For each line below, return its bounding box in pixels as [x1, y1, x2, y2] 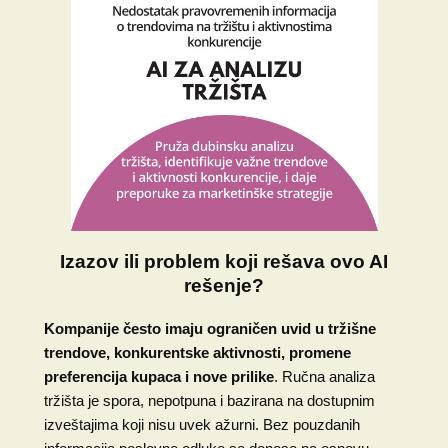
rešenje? [184, 274, 264, 296]
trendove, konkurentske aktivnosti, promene [43, 343, 351, 361]
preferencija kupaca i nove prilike [43, 367, 274, 385]
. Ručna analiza [273, 367, 375, 385]
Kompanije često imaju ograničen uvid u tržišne [43, 319, 376, 337]
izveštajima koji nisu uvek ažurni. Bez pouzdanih [43, 415, 360, 433]
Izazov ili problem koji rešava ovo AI [60, 250, 388, 272]
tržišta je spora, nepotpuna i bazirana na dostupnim [43, 391, 375, 409]
